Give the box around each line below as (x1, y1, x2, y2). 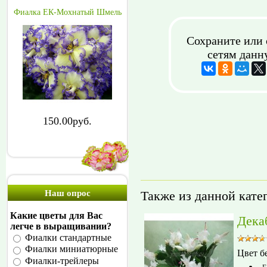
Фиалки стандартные (25, 232, 111, 243)
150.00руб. (43, 115, 92, 127)
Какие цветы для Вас (10, 210, 103, 221)
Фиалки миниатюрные (25, 244, 118, 254)
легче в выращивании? (10, 221, 111, 231)
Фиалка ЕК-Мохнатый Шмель (13, 8, 122, 17)
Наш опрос (44, 188, 91, 198)
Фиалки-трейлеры (25, 255, 99, 266)
